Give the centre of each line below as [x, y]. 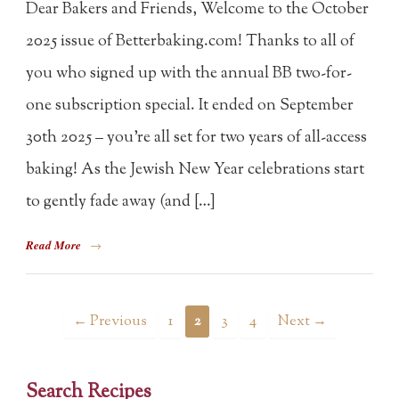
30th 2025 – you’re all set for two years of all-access [197, 138]
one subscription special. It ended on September [190, 106]
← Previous [110, 321]
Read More [54, 245]
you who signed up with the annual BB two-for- [189, 73]
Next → [302, 321]
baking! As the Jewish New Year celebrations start [195, 170]
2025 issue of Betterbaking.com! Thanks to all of [191, 41]
